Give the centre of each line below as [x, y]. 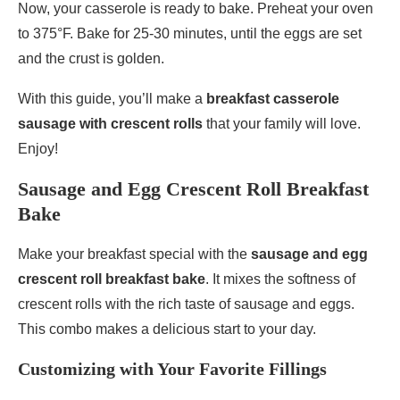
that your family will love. [282, 124]
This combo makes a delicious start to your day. [167, 329]
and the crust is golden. [91, 59]
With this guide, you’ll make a [112, 99]
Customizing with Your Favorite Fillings [172, 369]
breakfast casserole [273, 99]
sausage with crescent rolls [110, 124]
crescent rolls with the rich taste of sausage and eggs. [186, 304]
